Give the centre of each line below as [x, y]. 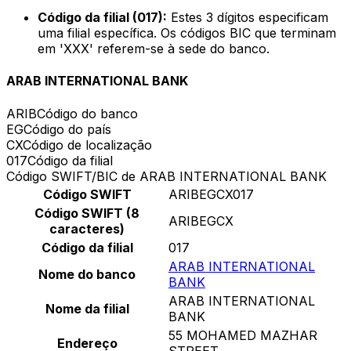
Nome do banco [87, 274]
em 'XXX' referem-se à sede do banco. [154, 49]
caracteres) [87, 228]
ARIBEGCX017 [211, 194]
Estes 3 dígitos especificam [248, 18]
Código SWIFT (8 [87, 213]
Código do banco [87, 113]
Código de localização [87, 145]
